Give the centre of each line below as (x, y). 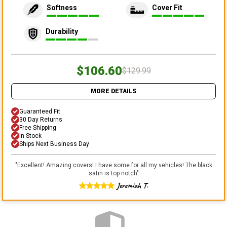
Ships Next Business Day (54, 144)
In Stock (30, 136)
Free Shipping (38, 127)
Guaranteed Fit (40, 111)
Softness (62, 8)
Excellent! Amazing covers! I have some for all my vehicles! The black (115, 165)
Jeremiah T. (132, 185)
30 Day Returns (41, 119)
